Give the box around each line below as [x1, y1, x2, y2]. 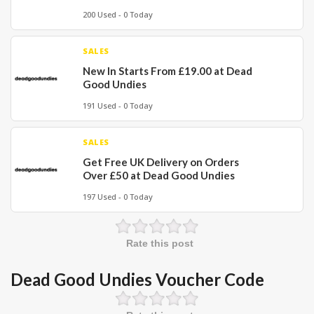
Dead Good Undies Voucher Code [11, 268, 264, 289]
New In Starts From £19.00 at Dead [83, 64, 252, 77]
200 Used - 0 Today [83, 9, 153, 20]
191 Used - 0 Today [83, 100, 153, 111]
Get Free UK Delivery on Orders [83, 156, 239, 168]
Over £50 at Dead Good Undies [83, 169, 235, 182]
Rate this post [125, 238, 193, 249]
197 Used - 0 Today [83, 191, 153, 202]
